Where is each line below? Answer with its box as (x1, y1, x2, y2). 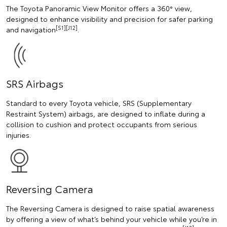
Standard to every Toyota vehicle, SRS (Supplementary (6, 98, 192, 108)
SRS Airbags (6, 76, 63, 91)
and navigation (6, 24, 56, 35)
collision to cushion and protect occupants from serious (6, 119, 197, 130)
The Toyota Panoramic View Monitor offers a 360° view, (6, 3, 192, 14)
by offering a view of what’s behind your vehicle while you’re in (6, 214, 217, 224)
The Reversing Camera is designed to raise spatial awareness (6, 203, 214, 214)
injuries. (6, 130, 31, 140)
